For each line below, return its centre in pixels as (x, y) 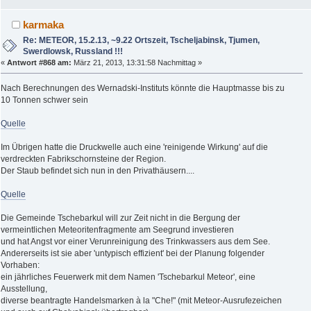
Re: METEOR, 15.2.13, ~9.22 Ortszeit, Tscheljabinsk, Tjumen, (142, 40)
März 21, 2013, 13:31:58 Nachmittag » (137, 62)
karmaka (44, 24)
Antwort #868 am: (39, 62)
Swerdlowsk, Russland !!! (73, 51)
